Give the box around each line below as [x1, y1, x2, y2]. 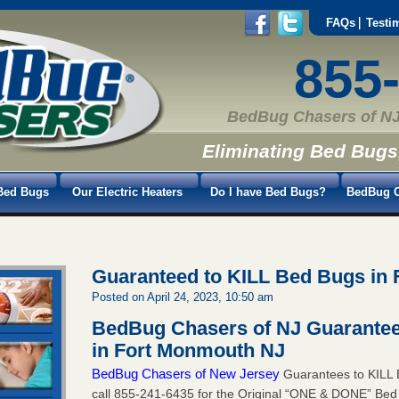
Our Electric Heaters [72, 184, 183, 199]
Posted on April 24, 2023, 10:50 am [92, 289, 274, 304]
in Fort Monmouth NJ [92, 338, 286, 362]
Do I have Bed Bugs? [210, 184, 326, 199]
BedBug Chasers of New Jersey [92, 365, 281, 381]
